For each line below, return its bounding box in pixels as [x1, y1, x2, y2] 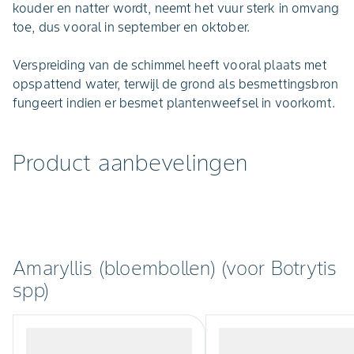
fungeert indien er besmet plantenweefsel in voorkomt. [13, 95, 335, 111]
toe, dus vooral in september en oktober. [13, 19, 250, 35]
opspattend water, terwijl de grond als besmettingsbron [13, 76, 339, 92]
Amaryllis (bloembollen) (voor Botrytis [13, 256, 337, 281]
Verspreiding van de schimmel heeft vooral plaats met [13, 57, 327, 73]
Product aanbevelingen [13, 149, 248, 177]
